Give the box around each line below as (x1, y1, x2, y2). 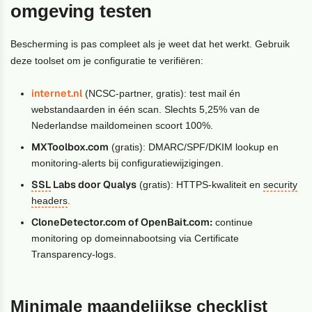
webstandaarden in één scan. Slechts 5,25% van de (31, 104, 260, 116)
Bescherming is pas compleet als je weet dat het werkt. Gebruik (10, 38, 290, 50)
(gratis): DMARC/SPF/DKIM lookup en (109, 141, 279, 153)
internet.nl (31, 87, 83, 100)
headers (31, 195, 68, 207)
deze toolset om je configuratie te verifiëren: (10, 55, 204, 67)
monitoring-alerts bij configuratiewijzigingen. (31, 157, 224, 169)
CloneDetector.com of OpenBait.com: (31, 216, 213, 229)
